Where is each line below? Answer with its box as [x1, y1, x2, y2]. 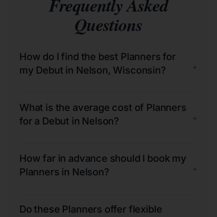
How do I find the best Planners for [19, 50, 176, 62]
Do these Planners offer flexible [19, 203, 162, 215]
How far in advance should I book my [19, 152, 186, 164]
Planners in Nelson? [19, 166, 109, 178]
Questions [75, 12, 142, 37]
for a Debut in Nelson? [19, 115, 120, 127]
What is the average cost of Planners [19, 101, 186, 113]
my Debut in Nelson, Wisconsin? [19, 64, 166, 76]
